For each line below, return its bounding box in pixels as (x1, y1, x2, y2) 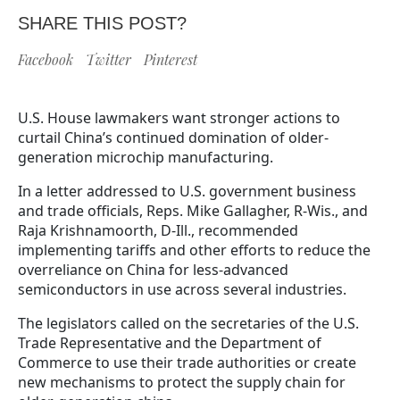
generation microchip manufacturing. (18, 147, 273, 168)
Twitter (86, 50, 131, 70)
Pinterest (144, 50, 197, 70)
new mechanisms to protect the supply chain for (18, 372, 346, 393)
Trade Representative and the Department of (18, 333, 321, 354)
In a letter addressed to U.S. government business (18, 181, 356, 202)
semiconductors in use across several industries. (18, 279, 346, 300)
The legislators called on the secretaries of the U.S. (18, 313, 359, 334)
